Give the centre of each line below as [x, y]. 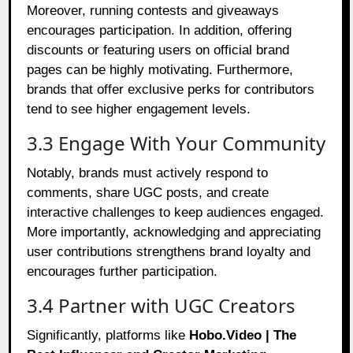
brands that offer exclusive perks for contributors [171, 89]
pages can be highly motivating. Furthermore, [160, 69]
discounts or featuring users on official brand [158, 50]
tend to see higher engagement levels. [139, 109]
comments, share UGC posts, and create [148, 192]
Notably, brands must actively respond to [148, 173]
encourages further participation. [123, 271]
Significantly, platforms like [108, 335]
